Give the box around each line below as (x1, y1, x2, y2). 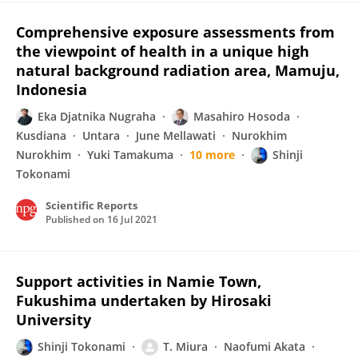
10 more (189, 147, 235, 162)
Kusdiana (16, 128, 66, 143)
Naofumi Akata (224, 339, 305, 354)
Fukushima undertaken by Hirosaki (16, 291, 272, 310)
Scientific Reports (46, 198, 137, 213)
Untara (82, 128, 120, 143)
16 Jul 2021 (107, 213, 157, 226)
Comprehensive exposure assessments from (16, 22, 335, 42)
